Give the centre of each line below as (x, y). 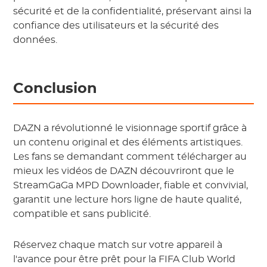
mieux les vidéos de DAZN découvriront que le (124, 171)
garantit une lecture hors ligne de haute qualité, (128, 200)
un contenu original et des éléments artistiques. (128, 142)
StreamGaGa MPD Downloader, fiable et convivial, (131, 185)
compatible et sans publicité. (82, 214)
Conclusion (55, 89)
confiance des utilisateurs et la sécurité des (116, 26)
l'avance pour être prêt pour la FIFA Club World (125, 259)
